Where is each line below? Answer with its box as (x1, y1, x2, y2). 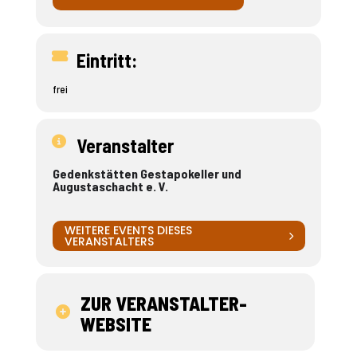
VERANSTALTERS (64, 233, 154, 249)
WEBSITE (80, 312, 151, 335)
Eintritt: (76, 49, 137, 72)
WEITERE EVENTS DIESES (64, 222, 192, 238)
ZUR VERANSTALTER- (80, 292, 247, 315)
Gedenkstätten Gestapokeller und (52, 166, 241, 181)
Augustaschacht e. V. (52, 178, 168, 194)
